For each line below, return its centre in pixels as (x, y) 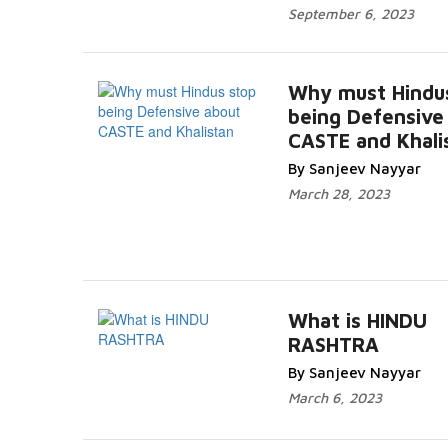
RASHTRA (333, 344)
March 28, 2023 (339, 193)
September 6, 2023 (351, 13)
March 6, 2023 (335, 397)
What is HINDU (357, 320)
